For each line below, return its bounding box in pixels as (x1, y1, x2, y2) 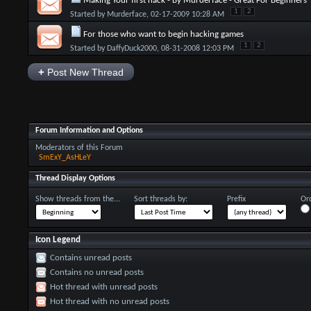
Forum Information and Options (35, 126, 143, 135)
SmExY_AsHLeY (38, 153, 91, 162)
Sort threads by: (133, 194, 187, 203)
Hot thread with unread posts (49, 282, 158, 292)
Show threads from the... (35, 194, 120, 203)
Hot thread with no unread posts (49, 296, 169, 306)
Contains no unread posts (49, 267, 144, 277)
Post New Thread (44, 67, 124, 78)
